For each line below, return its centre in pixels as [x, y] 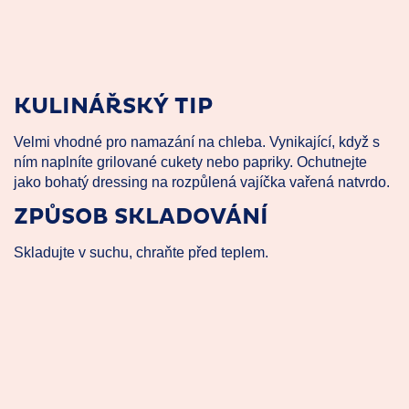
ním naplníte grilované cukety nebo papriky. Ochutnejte [190, 163]
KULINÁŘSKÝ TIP [113, 107]
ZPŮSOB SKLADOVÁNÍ [141, 218]
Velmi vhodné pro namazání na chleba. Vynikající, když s [197, 142]
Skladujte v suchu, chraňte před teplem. [141, 253]
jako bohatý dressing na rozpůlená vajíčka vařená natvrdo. [202, 183]
